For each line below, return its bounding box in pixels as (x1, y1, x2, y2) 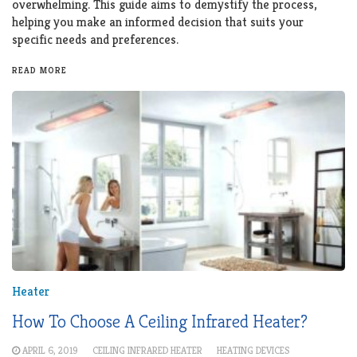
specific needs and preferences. (12, 30, 178, 48)
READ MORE (12, 64, 67, 76)
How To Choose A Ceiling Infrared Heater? (12, 309, 308, 332)
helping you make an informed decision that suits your (12, 13, 304, 30)
